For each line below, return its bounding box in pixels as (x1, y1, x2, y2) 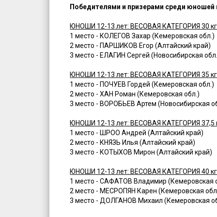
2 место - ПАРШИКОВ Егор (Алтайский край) (70, 42, 211, 50)
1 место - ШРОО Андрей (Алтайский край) (70, 129, 204, 137)
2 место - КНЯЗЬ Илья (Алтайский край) (70, 139, 196, 147)
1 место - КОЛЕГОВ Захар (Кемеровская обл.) (70, 32, 215, 40)
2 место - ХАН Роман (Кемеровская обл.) (70, 90, 200, 98)
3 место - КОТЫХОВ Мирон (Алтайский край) (70, 148, 213, 156)
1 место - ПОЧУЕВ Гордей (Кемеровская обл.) (70, 80, 215, 89)
